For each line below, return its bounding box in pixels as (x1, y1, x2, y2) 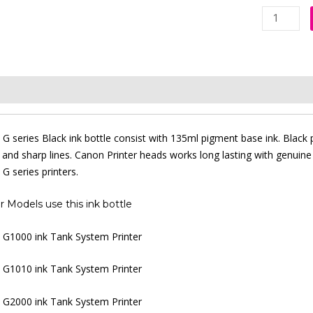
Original (261, 73, 300, 87)
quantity (261, 124, 301, 138)
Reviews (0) (180, 82, 241, 96)
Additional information (46, 82, 166, 96)
